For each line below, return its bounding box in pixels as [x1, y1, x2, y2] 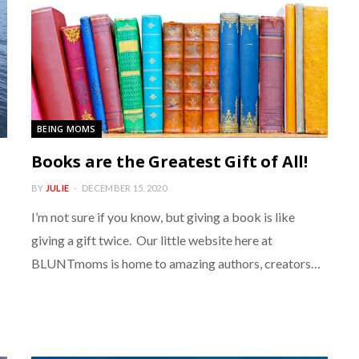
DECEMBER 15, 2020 [82, 183, 167, 193]
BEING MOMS [37, 123, 96, 135]
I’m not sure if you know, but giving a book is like [31, 209, 295, 224]
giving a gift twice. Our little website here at [31, 232, 272, 248]
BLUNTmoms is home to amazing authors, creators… [31, 256, 321, 271]
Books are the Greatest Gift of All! [31, 151, 308, 172]
